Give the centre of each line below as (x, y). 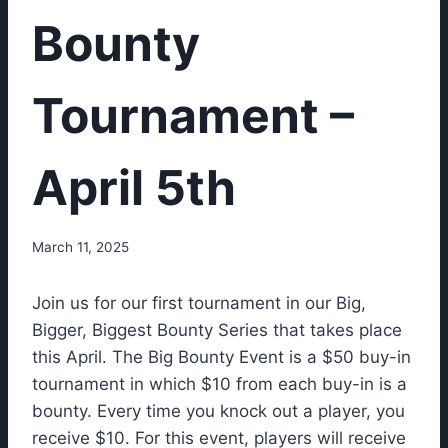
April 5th (134, 187)
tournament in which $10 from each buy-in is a (219, 384)
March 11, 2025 (80, 247)
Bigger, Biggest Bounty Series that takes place (217, 330)
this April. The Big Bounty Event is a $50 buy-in (221, 357)
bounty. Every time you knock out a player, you (218, 411)
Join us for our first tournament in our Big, (199, 303)
